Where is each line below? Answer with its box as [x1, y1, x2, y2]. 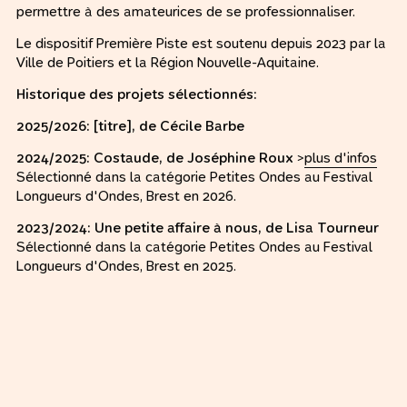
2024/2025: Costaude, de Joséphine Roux [16, 148, 293, 167]
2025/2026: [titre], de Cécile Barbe [16, 116, 244, 135]
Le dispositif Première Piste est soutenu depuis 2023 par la [16, 34, 386, 53]
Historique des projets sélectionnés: [16, 84, 257, 104]
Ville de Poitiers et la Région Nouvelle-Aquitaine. [16, 53, 319, 72]
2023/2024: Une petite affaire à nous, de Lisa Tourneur [16, 218, 379, 237]
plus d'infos [304, 148, 377, 167]
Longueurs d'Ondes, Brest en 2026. [16, 186, 236, 205]
